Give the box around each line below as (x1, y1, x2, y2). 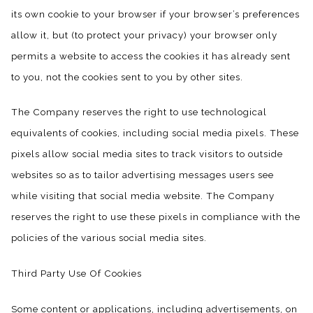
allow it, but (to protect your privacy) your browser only (11, 29, 277, 41)
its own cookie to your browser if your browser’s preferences (11, 8, 300, 20)
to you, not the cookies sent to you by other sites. (11, 71, 243, 82)
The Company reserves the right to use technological (11, 106, 267, 118)
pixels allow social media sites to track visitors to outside (11, 148, 283, 160)
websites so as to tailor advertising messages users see (11, 169, 274, 181)
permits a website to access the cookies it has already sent (11, 50, 291, 61)
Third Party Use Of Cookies (11, 268, 142, 279)
